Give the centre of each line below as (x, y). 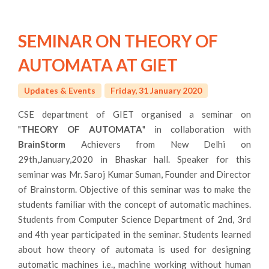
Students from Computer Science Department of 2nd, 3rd (134, 219)
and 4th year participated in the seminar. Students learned (134, 234)
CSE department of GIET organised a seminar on (134, 114)
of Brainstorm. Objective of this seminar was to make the (134, 189)
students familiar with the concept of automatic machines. (134, 204)
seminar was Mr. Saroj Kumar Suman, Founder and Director (134, 174)
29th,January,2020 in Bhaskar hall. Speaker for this (134, 159)
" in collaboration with (197, 129)
